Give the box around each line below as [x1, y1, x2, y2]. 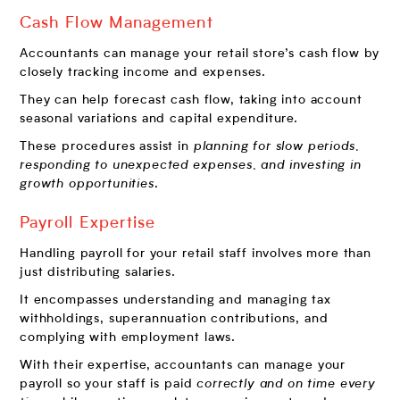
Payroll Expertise [20, 215, 156, 232]
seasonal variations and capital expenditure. [20, 112, 298, 126]
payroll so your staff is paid [20, 378, 193, 391]
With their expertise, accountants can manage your [20, 359, 346, 372]
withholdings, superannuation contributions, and [20, 312, 329, 326]
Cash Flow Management [20, 15, 213, 32]
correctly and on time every [192, 378, 376, 391]
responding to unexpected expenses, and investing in [20, 159, 362, 172]
